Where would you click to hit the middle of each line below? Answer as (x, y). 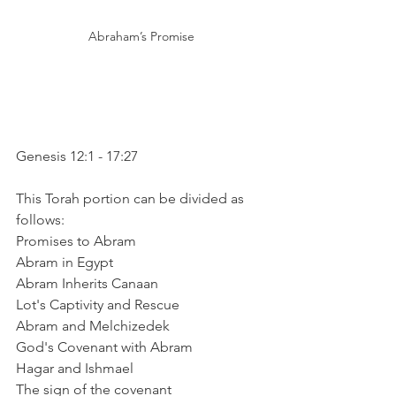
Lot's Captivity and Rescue (98, 304)
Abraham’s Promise (141, 36)
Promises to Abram (76, 240)
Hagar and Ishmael (75, 368)
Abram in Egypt (65, 262)
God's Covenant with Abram (104, 346)
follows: (40, 219)
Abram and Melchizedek (93, 325)
